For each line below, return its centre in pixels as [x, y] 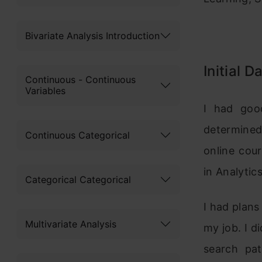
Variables [45, 91]
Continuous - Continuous [80, 80]
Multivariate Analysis [71, 224]
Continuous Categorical [77, 135]
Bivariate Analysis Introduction [92, 35]
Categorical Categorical [78, 179]
